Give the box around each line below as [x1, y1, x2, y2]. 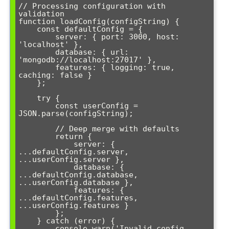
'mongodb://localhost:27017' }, [18, 55, 156, 65]
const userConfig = [18, 101, 55, 111]
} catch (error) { [18, 216, 37, 226]
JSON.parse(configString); [18, 109, 133, 119]
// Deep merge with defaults [18, 124, 55, 134]
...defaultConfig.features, [18, 193, 138, 203]
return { [18, 132, 55, 142]
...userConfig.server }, [18, 155, 124, 165]
